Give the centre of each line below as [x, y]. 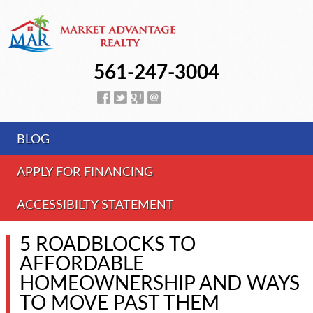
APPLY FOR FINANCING [85, 173]
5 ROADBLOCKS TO [107, 245]
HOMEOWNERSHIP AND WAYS [159, 284]
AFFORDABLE [81, 264]
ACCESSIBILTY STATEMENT [95, 205]
